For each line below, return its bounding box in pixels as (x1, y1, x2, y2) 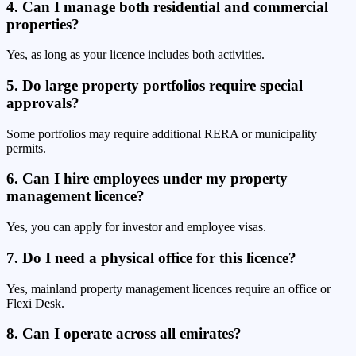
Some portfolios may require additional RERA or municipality (6, 126, 317, 141)
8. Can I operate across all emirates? (6, 325, 242, 342)
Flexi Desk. (6, 296, 64, 310)
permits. (6, 141, 46, 155)
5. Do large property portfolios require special (6, 77, 303, 95)
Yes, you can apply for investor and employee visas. (6, 220, 266, 234)
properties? (6, 15, 79, 33)
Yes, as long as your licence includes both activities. (6, 48, 265, 62)
